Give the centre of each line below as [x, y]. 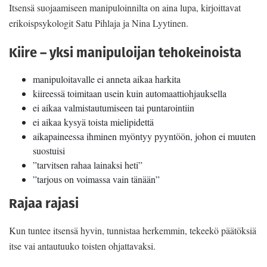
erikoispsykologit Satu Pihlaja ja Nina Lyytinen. [99, 23]
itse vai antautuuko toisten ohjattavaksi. [82, 246]
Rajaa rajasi [44, 204]
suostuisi [49, 151]
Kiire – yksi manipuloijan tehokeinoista [125, 52]
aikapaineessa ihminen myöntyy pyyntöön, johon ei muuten [144, 136]
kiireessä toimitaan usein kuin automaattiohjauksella [130, 94]
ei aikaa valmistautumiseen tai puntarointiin [114, 108]
